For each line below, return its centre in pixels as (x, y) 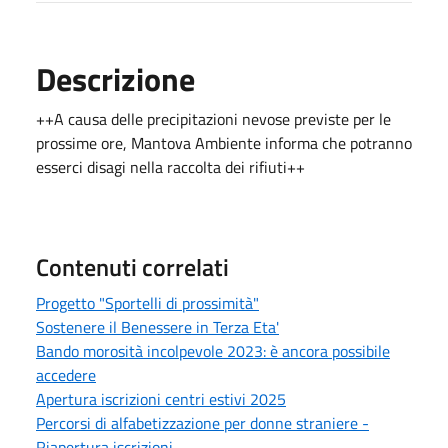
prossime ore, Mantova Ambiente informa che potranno (224, 142)
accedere (66, 374)
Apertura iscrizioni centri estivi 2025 (161, 398)
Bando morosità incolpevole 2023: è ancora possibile (213, 350)
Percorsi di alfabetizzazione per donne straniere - (202, 422)
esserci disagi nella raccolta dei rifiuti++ (170, 166)
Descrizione (115, 78)
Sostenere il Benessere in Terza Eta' (157, 326)
